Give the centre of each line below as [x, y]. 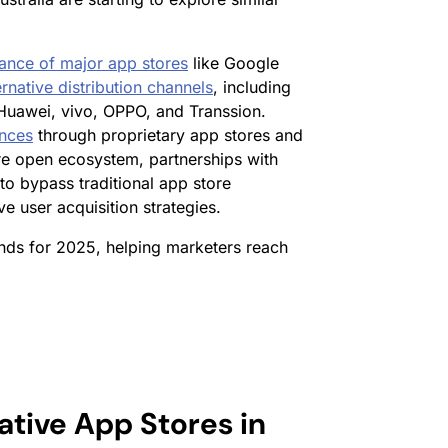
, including [252, 87]
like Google [233, 63]
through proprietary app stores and [168, 135]
